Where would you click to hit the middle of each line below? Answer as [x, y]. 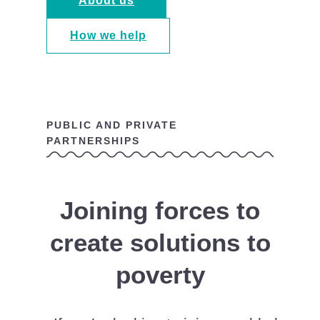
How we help [108, 36]
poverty [160, 275]
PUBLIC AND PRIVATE [112, 125]
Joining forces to [160, 211]
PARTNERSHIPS [93, 141]
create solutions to [160, 243]
